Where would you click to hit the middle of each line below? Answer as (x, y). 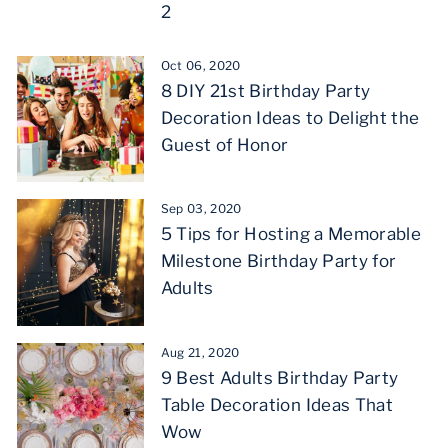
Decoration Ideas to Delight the (290, 117)
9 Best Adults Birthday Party (279, 377)
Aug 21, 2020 (200, 352)
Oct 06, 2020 (200, 65)
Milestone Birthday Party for (278, 261)
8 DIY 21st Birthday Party (265, 90)
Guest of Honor (224, 144)
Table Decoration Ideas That (276, 404)
